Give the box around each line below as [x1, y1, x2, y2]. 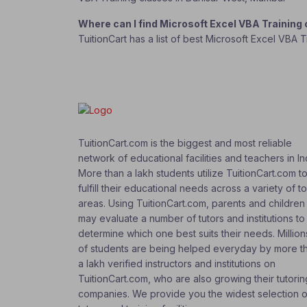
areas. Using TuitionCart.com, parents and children [78, 197, 305, 210]
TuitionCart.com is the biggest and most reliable [78, 137, 292, 149]
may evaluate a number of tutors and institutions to [78, 212, 305, 225]
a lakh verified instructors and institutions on [78, 258, 275, 270]
